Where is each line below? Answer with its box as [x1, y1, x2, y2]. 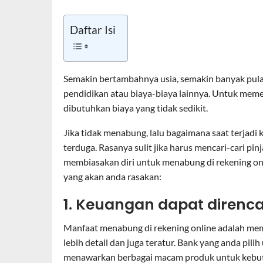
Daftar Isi [70, 23, 116, 37]
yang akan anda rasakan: [63, 171, 161, 182]
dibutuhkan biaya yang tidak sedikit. [63, 102, 208, 113]
